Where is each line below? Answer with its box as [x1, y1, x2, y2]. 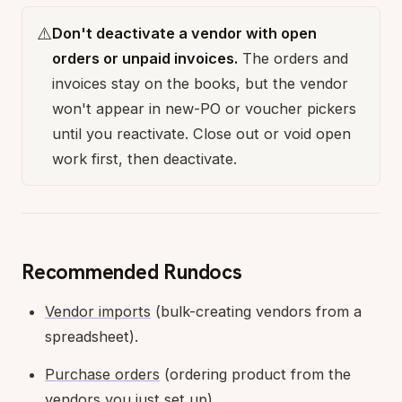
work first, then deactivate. [52, 149, 237, 168]
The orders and [238, 48, 348, 67]
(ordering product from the [160, 364, 351, 383]
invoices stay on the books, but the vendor [52, 74, 348, 92]
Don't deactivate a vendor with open [52, 23, 317, 42]
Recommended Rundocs [22, 258, 242, 285]
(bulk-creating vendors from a [151, 301, 362, 320]
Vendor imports [45, 301, 151, 320]
